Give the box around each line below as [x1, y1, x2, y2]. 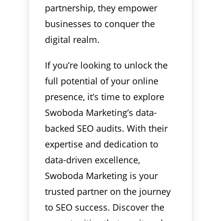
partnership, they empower [45, 1, 158, 14]
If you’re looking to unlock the [45, 59, 168, 71]
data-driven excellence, [45, 153, 141, 166]
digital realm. [45, 33, 100, 45]
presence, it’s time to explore [45, 90, 165, 103]
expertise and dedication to [45, 138, 159, 150]
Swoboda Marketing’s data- [45, 106, 157, 118]
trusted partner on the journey [45, 185, 171, 197]
